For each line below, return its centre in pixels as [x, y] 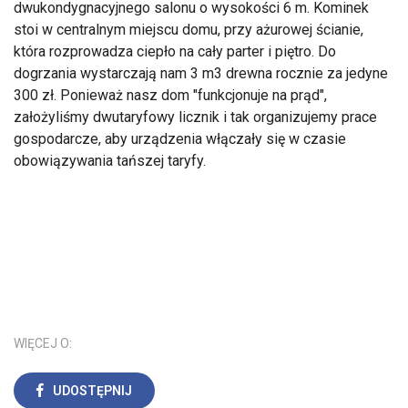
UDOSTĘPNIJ [92, 391]
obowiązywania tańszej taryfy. [110, 161]
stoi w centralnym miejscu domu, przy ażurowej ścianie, [189, 30]
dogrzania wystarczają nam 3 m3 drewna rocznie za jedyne [201, 73]
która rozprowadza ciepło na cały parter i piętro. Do [175, 51]
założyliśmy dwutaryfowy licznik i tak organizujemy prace [195, 117]
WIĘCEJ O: [43, 343]
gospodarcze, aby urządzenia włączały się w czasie [180, 139]
